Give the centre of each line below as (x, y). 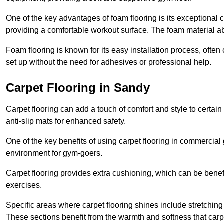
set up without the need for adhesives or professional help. (109, 62)
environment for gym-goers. (54, 153)
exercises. (24, 185)
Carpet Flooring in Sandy (78, 88)
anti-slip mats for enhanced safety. (66, 121)
